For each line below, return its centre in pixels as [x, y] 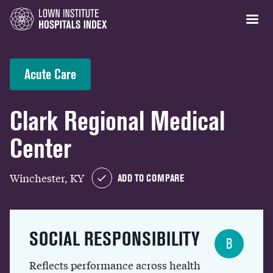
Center [41, 148]
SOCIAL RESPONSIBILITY [114, 239]
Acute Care [50, 74]
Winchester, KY [47, 177]
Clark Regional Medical [117, 121]
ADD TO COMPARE [151, 178]
